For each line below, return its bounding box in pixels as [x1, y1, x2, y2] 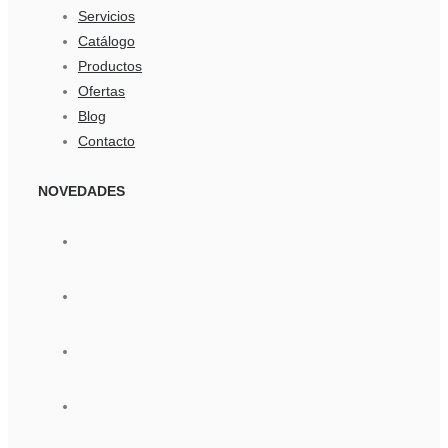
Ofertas [78, 83, 125, 100]
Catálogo [78, 33, 135, 50]
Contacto [78, 133, 135, 150]
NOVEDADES [38, 183, 125, 200]
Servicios [78, 8, 135, 25]
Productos [78, 58, 142, 75]
